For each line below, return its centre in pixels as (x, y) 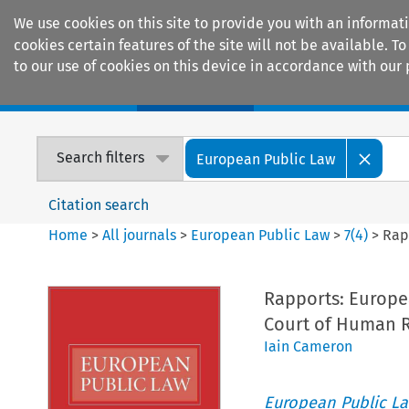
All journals (142, 235)
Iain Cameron (308, 346)
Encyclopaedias (337, 92)
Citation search (99, 204)
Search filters (101, 158)
